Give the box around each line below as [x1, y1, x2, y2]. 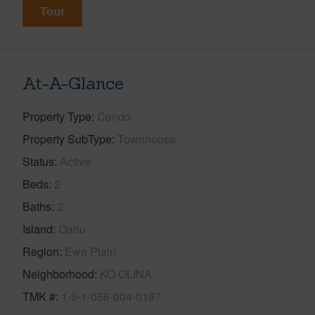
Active [60, 153, 91, 169]
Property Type [22, 108, 91, 124]
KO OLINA [100, 265, 152, 282]
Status [22, 153, 54, 169]
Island [22, 220, 53, 237]
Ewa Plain [65, 243, 116, 259]
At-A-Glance [22, 72, 124, 94]
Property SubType [22, 130, 112, 147]
